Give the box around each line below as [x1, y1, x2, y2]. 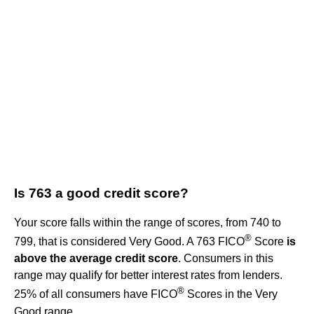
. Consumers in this [178, 252, 273, 265]
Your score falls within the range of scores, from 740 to [14, 217, 281, 229]
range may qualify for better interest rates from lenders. [14, 269, 282, 282]
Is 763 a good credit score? [14, 186, 189, 201]
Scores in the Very [184, 288, 278, 301]
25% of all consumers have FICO [14, 288, 177, 301]
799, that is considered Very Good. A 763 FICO [14, 235, 245, 248]
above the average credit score [14, 252, 178, 265]
